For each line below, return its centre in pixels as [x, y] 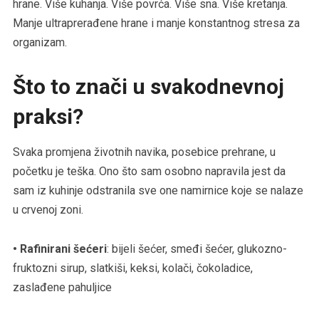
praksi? [48, 116]
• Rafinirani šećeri [59, 249]
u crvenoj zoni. [48, 209]
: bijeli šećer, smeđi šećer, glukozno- [197, 249]
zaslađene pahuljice [62, 287]
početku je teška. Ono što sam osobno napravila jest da [149, 171]
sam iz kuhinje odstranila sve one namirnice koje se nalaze [158, 190]
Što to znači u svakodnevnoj [148, 86]
